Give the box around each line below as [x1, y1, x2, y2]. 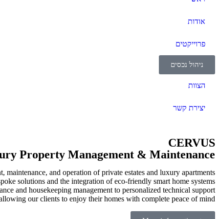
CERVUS [168, 136, 215, 150]
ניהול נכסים [171, 61, 203, 69]
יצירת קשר [173, 104, 205, 112]
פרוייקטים [175, 40, 205, 48]
